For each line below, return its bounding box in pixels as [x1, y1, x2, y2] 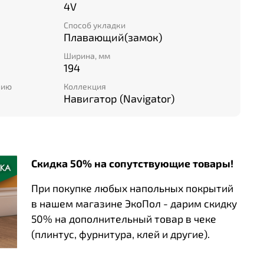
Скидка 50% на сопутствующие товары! [31, 156, 233, 170]
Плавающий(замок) [64, 30, 162, 44]
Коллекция [64, 81, 106, 92]
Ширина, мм [64, 50, 110, 61]
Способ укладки [64, 19, 126, 30]
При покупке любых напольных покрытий [31, 181, 233, 194]
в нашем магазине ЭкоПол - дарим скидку [31, 196, 237, 210]
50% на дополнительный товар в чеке [31, 212, 216, 225]
